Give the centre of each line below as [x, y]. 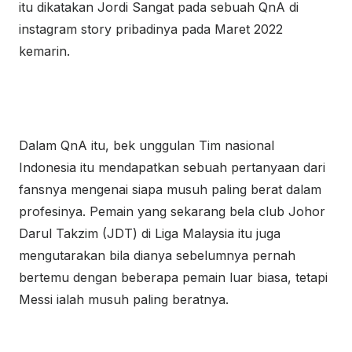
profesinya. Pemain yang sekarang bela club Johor [172, 211]
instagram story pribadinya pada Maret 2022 [151, 29]
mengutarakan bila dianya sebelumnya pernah [157, 255]
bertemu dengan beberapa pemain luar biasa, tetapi [173, 277]
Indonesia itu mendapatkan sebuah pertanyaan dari [172, 167]
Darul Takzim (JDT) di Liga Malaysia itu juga [150, 233]
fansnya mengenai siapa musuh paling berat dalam [170, 189]
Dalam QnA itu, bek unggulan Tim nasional [147, 145]
